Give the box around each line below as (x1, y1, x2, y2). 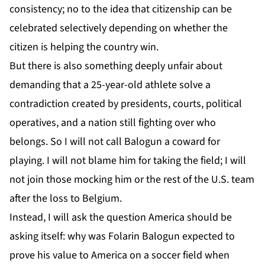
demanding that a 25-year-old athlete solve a (9, 77, 211, 92)
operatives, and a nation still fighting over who (9, 115, 216, 130)
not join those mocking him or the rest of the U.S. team (9, 172, 254, 187)
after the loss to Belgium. (9, 190, 122, 206)
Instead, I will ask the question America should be (9, 209, 232, 225)
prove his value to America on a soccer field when (9, 247, 230, 263)
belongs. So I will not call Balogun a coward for (9, 134, 220, 149)
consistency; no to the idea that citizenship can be (9, 1, 232, 17)
